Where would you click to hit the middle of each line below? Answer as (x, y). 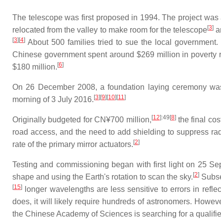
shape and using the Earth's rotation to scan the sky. (103, 177)
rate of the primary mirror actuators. (73, 144)
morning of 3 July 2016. (53, 99)
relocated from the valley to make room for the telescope (110, 30)
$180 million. (35, 67)
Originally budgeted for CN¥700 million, (82, 120)
